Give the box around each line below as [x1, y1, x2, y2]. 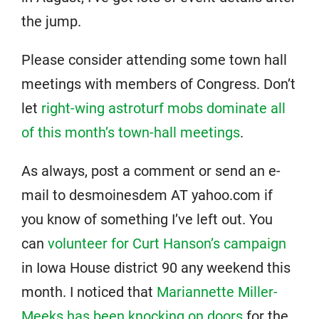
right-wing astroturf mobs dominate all [41, 100, 286, 117]
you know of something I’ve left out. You [21, 211, 273, 228]
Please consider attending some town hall [21, 51, 287, 68]
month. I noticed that [21, 283, 157, 300]
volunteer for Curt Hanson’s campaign [48, 235, 286, 252]
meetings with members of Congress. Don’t [21, 75, 296, 93]
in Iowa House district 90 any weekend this [21, 259, 291, 276]
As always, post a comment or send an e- [21, 162, 281, 179]
